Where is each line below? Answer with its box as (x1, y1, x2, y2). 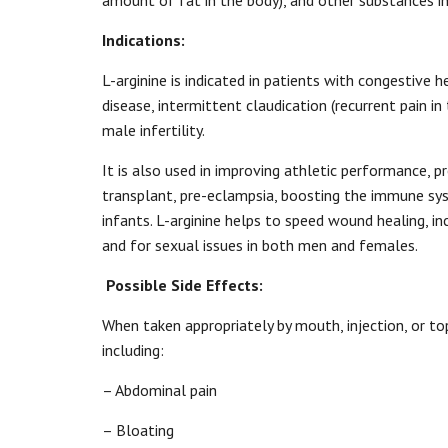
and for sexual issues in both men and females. (102, 235, 418, 255)
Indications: (102, 30, 185, 50)
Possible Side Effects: (106, 275, 263, 295)
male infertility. (102, 120, 204, 140)
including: (102, 340, 164, 360)
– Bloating (102, 420, 174, 440)
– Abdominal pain (102, 380, 217, 400)
